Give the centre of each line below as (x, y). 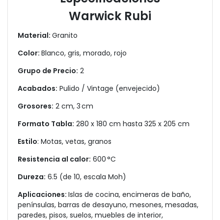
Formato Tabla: (46, 124)
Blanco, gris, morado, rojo (84, 53)
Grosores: (36, 106)
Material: (35, 35)
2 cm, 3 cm (73, 106)
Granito (65, 35)
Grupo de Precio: (48, 71)
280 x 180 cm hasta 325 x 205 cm (132, 124)
